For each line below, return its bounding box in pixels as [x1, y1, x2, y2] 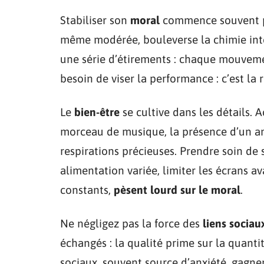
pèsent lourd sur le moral [114, 183, 240, 196]
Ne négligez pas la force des [60, 216, 203, 230]
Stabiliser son [60, 13, 130, 27]
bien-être [74, 105, 120, 118]
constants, [60, 183, 114, 196]
